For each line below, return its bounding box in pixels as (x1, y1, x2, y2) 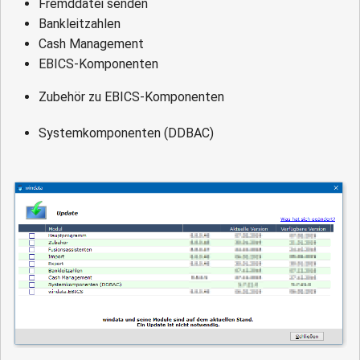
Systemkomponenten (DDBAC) (39, 125, 214, 141)
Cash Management (39, 35, 144, 51)
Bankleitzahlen (39, 15, 121, 31)
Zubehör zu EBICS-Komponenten (39, 88, 224, 104)
